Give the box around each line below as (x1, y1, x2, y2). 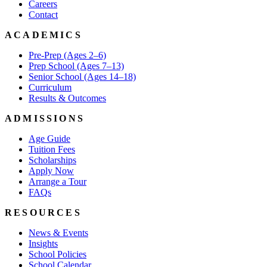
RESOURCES (5, 207, 82, 218)
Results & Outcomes (29, 92, 106, 103)
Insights (29, 238, 58, 249)
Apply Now (29, 165, 74, 176)
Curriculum (29, 82, 72, 92)
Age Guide (29, 133, 70, 144)
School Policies (29, 249, 86, 259)
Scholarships (29, 154, 76, 165)
